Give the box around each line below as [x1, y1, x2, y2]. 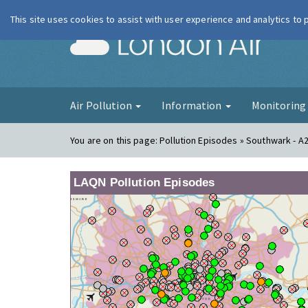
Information [161, 98, 224, 112]
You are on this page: [70, 134, 160, 146]
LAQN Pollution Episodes [74, 176, 215, 189]
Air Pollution [70, 98, 134, 112]
